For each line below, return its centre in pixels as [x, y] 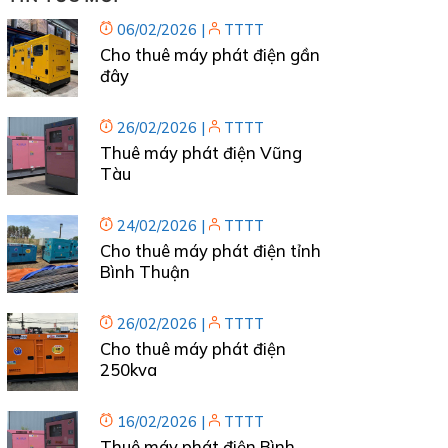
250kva [128, 369]
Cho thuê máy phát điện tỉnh [210, 250]
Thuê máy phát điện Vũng [200, 152]
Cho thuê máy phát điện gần [209, 54]
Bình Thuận [144, 271]
